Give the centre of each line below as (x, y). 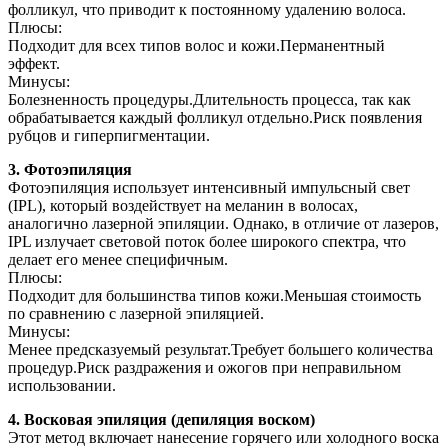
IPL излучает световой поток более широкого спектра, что (207, 241)
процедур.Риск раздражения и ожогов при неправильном (204, 367)
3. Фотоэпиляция (70, 169)
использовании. (62, 385)
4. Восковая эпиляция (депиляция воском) (161, 419)
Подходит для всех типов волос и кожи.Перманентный (196, 45)
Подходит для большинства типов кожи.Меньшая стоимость (214, 295)
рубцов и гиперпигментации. (109, 135)
